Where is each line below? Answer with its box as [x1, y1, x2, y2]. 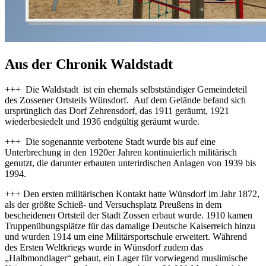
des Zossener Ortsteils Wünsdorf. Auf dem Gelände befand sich [5, 94, 246, 105]
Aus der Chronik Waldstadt [5, 56, 173, 72]
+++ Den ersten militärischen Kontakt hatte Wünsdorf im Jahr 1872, [5, 188, 259, 199]
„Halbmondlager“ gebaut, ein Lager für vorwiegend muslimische [5, 252, 248, 263]
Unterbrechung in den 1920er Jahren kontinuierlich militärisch [5, 147, 237, 157]
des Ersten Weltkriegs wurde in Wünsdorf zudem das [5, 242, 203, 252]
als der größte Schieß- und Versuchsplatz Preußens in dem [5, 199, 221, 210]
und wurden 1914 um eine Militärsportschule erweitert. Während [5, 231, 247, 242]
